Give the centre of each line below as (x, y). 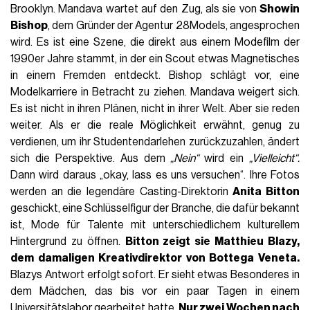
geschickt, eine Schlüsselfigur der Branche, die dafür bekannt (155, 209)
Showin (279, 9)
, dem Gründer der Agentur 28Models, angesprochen (174, 26)
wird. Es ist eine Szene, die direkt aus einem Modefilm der (155, 43)
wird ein (224, 159)
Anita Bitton (266, 192)
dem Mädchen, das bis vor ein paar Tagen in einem (155, 292)
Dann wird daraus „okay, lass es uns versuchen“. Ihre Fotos (155, 175)
